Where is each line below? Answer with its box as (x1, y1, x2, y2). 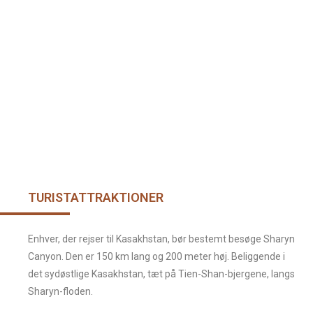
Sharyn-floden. (28, 285, 93, 297)
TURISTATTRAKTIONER (28, 189, 163, 205)
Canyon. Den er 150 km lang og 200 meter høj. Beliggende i (28, 250, 285, 262)
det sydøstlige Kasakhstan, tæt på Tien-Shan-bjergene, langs (28, 268, 295, 279)
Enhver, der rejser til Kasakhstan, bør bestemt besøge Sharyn (28, 233, 295, 245)
